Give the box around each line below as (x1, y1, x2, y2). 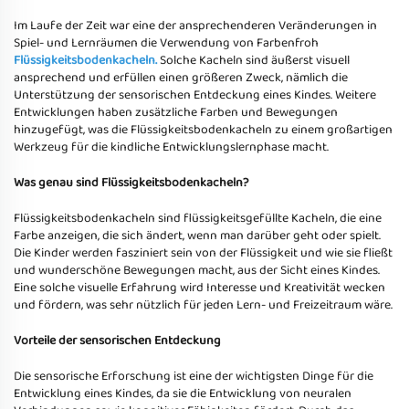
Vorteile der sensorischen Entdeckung (14, 330, 221, 351)
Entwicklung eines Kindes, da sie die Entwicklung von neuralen (14, 383, 351, 404)
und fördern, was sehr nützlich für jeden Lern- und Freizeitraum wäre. (14, 295, 393, 315)
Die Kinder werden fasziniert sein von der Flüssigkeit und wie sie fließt (14, 243, 393, 263)
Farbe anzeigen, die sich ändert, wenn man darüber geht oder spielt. (14, 225, 381, 246)
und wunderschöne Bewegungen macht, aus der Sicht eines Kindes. (14, 260, 380, 280)
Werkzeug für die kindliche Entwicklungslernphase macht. (14, 137, 329, 157)
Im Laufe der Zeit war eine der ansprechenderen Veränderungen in (14, 16, 377, 36)
